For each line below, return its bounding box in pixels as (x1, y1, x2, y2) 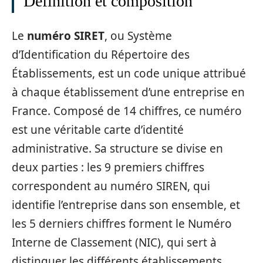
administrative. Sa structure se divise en (12, 140, 223, 156)
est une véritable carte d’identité (12, 122, 184, 137)
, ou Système (104, 28, 172, 43)
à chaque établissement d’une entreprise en (12, 84, 245, 100)
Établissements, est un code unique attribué (12, 65, 246, 81)
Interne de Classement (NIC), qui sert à (12, 234, 217, 250)
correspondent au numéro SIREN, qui (12, 178, 210, 194)
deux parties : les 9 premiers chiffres (12, 159, 204, 175)
